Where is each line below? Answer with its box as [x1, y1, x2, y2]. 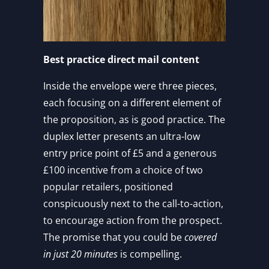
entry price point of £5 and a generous [43, 147, 217, 160]
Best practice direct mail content [43, 53, 199, 67]
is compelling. [118, 247, 182, 261]
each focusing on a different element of [43, 96, 221, 110]
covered [184, 231, 217, 244]
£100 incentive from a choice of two [43, 163, 203, 177]
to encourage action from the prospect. [43, 214, 222, 228]
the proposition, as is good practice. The [43, 113, 225, 127]
